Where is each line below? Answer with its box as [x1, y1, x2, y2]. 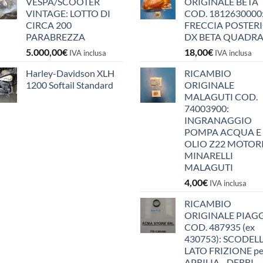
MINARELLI [184, 149, 233, 161]
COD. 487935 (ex [184, 221, 255, 232]
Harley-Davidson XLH [26, 67, 114, 79]
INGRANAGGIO [184, 114, 252, 126]
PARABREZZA [26, 31, 85, 42]
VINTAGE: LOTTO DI [26, 7, 110, 19]
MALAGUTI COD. [184, 90, 258, 102]
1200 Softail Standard [26, 79, 113, 90]
